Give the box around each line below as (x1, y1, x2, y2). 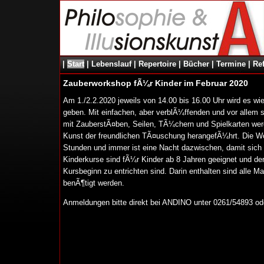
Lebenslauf (91, 60, 131, 68)
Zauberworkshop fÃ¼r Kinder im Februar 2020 (62, 78, 248, 88)
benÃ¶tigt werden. (62, 179, 124, 187)
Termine (216, 60, 246, 68)
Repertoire (138, 60, 176, 68)
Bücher (183, 60, 209, 68)
